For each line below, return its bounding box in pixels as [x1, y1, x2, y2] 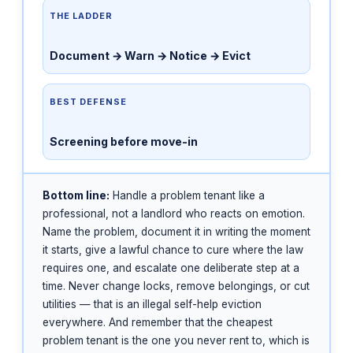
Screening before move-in [50, 135, 198, 149]
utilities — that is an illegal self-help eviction [43, 298, 262, 311]
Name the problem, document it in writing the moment [43, 225, 310, 239]
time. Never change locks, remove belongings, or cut [43, 280, 310, 293]
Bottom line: [43, 189, 110, 203]
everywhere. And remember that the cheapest [43, 316, 273, 329]
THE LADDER [50, 10, 113, 22]
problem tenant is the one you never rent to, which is [43, 334, 310, 347]
